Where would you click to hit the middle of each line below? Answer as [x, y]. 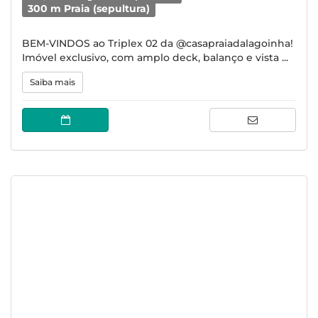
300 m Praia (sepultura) [89, 9]
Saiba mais [53, 82]
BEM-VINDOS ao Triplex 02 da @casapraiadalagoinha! [158, 43]
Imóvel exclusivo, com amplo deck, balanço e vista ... [155, 57]
